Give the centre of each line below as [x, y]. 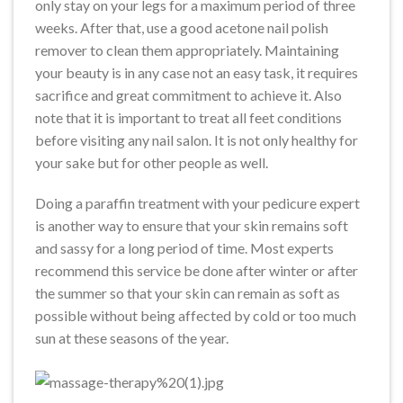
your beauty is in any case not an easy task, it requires [197, 72]
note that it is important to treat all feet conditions [188, 117]
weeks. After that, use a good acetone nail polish [182, 27]
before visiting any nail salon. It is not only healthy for [197, 139]
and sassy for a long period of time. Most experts [184, 248]
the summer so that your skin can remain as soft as [188, 293]
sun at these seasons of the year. [132, 338]
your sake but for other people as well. [152, 162]
